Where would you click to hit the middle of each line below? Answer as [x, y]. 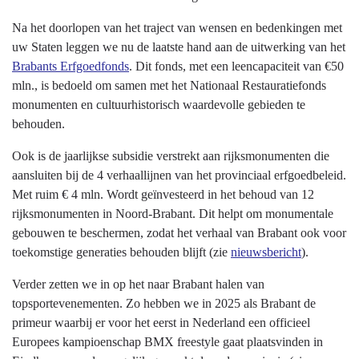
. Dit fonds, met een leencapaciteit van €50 [236, 67]
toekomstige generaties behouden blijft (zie [121, 252]
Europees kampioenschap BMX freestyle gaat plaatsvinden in [167, 342]
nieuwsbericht [266, 252]
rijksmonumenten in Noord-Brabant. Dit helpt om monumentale [173, 214]
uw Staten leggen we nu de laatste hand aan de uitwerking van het [179, 47]
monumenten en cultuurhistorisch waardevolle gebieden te [159, 105]
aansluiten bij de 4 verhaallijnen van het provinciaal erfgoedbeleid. [179, 175]
